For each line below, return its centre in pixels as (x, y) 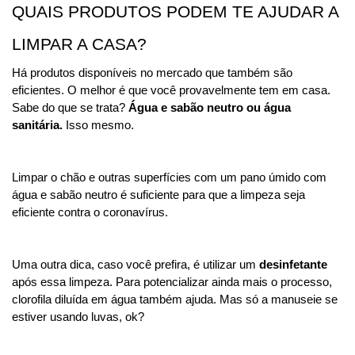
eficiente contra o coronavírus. (92, 213)
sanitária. (39, 126)
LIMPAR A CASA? (79, 45)
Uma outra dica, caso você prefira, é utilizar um (136, 265)
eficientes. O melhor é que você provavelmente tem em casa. (171, 91)
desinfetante (293, 265)
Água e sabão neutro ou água (210, 108)
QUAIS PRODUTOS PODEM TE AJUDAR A (175, 12)
